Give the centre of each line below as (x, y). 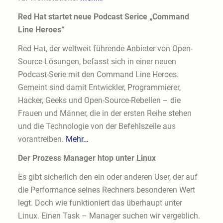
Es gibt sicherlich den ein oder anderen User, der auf (108, 177)
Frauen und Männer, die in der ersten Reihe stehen (105, 113)
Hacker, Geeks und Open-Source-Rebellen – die (99, 101)
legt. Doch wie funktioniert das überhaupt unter (100, 203)
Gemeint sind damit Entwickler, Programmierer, (99, 88)
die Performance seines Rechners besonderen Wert (106, 190)
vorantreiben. (42, 139)
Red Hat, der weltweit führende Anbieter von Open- (105, 49)
